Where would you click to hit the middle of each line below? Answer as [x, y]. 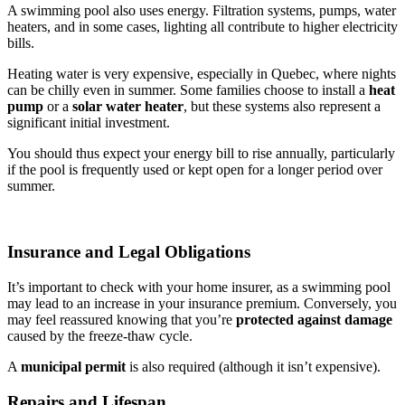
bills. [21, 43]
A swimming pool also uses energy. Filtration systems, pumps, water [202, 11]
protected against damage [314, 319]
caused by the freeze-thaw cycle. [100, 335]
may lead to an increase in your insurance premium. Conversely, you [202, 303]
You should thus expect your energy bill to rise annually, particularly [201, 154]
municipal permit [73, 366]
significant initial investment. [89, 123]
